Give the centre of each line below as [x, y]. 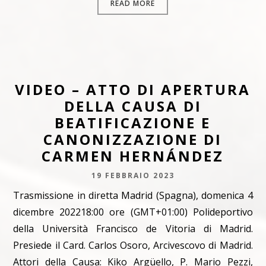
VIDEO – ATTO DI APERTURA [133, 89]
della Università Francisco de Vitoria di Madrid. [133, 228]
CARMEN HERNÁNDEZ [133, 156]
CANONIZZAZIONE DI [133, 139]
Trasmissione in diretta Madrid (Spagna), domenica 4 [133, 195]
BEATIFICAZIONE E [133, 122]
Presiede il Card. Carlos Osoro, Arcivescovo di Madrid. [133, 245]
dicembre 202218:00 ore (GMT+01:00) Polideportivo [133, 212]
